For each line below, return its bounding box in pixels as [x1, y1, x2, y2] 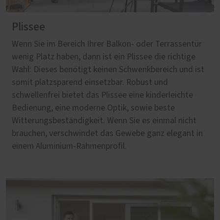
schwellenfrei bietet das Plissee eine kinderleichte [12, 91, 193, 100]
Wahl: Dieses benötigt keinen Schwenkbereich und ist [12, 65, 204, 75]
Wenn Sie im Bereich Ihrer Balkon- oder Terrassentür [12, 40, 202, 49]
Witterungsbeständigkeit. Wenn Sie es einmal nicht [12, 116, 196, 126]
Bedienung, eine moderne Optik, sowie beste [12, 104, 175, 113]
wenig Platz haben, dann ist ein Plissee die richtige [12, 53, 195, 62]
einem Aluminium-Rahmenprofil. [12, 142, 127, 151]
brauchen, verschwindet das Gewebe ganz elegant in [12, 129, 203, 138]
